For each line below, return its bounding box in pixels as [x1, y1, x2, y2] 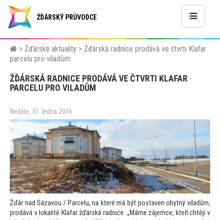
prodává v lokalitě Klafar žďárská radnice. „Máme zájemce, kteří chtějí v [10, 209, 210, 218]
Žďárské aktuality [25, 44, 77, 54]
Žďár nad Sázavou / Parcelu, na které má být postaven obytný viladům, [10, 199, 210, 208]
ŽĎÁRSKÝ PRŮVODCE [37, 13, 97, 21]
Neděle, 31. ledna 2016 [10, 108, 72, 116]
